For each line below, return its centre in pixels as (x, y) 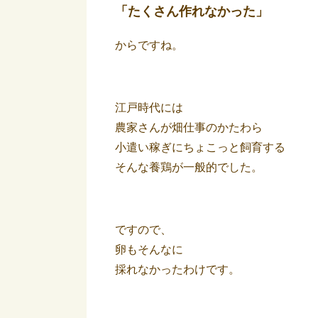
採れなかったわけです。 (177, 269)
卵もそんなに (149, 250)
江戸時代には (149, 108)
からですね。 (149, 45)
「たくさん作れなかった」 (192, 11)
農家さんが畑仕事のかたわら (189, 127)
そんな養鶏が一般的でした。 (189, 167)
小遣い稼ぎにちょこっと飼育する (200, 147)
